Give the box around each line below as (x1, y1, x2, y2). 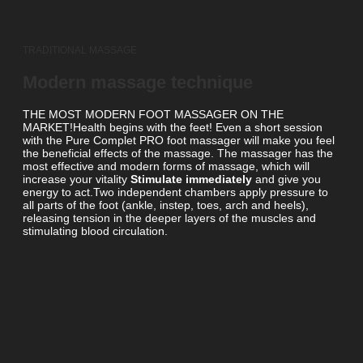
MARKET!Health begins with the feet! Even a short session (23, 120, 322, 134)
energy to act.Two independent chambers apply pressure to (23, 185, 328, 199)
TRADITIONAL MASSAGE (23, 44, 137, 56)
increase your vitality (23, 172, 130, 186)
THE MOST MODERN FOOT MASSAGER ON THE (23, 107, 284, 121)
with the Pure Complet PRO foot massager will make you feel (23, 133, 335, 147)
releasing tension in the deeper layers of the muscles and (23, 211, 316, 224)
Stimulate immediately (130, 172, 252, 186)
